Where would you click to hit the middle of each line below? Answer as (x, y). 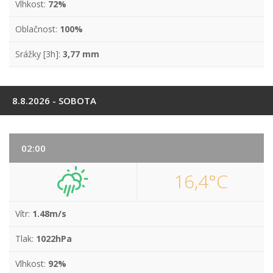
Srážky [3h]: (39, 54)
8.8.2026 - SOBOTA (54, 101)
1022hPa (54, 239)
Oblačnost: (37, 29)
